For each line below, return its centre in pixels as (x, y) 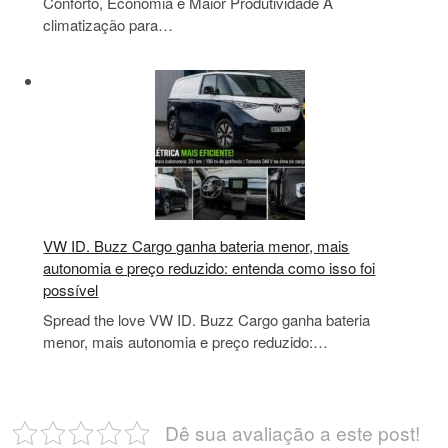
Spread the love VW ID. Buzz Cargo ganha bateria (207, 319)
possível (71, 290)
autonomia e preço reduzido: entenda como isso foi (209, 268)
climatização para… (108, 25)
